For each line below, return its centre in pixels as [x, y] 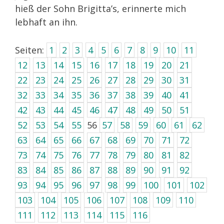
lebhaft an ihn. [46, 22]
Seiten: [31, 50]
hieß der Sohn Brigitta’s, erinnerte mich [100, 9]
